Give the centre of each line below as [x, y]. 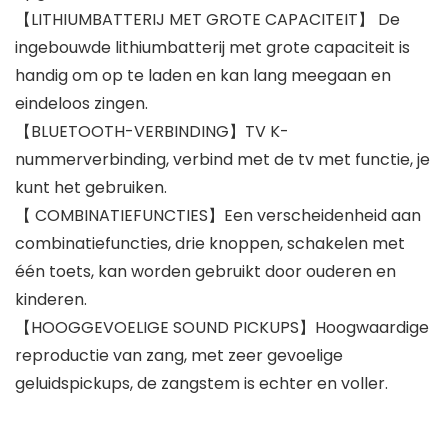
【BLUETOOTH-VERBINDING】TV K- [152, 132]
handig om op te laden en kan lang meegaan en [203, 76]
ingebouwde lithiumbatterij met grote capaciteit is [212, 48]
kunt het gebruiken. [91, 188]
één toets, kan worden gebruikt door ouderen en [205, 272]
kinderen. [51, 300]
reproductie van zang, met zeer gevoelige [179, 356]
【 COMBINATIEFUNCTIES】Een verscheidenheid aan [218, 216]
